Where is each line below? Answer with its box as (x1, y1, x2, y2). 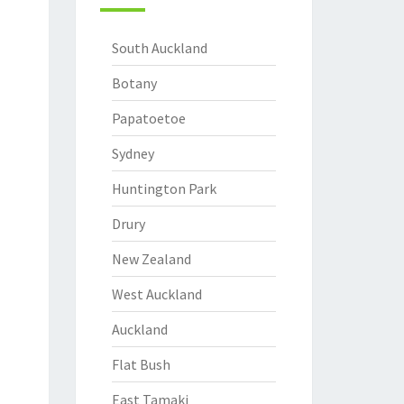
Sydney (111, 144, 154, 162)
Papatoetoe (111, 109, 186, 127)
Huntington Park (111, 179, 216, 197)
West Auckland (111, 285, 202, 303)
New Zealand (111, 250, 191, 268)
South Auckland (111, 39, 207, 57)
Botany (111, 74, 157, 92)
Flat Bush (111, 355, 170, 373)
